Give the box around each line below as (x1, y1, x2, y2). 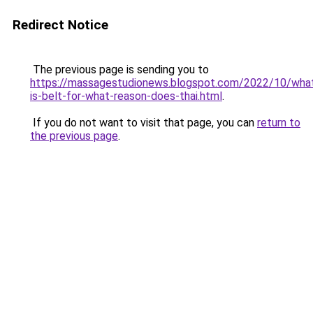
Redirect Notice (13, 17, 108, 33)
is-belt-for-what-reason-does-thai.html (30, 89, 222, 103)
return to (257, 116, 300, 129)
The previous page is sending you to (30, 63, 209, 76)
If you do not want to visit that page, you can (30, 116, 257, 129)
